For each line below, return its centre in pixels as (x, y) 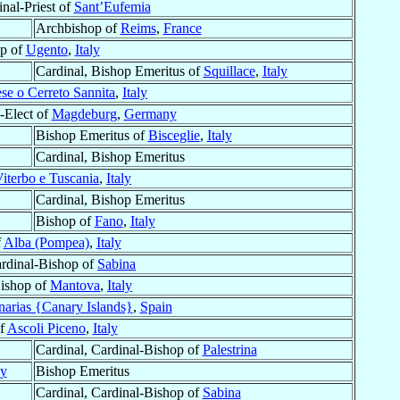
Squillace (229, 71)
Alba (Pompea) (46, 243)
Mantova (75, 286)
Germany (150, 114)
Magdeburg (84, 114)
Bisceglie (174, 136)
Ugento (46, 50)
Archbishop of (78, 29)
